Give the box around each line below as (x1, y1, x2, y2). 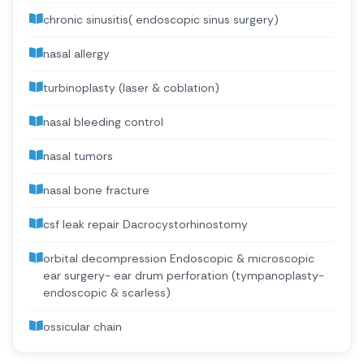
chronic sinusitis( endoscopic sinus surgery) (43, 11, 279, 27)
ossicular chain (43, 318, 122, 334)
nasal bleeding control (43, 114, 163, 129)
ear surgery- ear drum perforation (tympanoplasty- (43, 267, 324, 283)
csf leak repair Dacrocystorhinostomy (43, 216, 248, 232)
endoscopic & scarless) (43, 284, 171, 300)
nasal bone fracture (43, 182, 149, 197)
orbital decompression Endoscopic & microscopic (43, 250, 314, 266)
